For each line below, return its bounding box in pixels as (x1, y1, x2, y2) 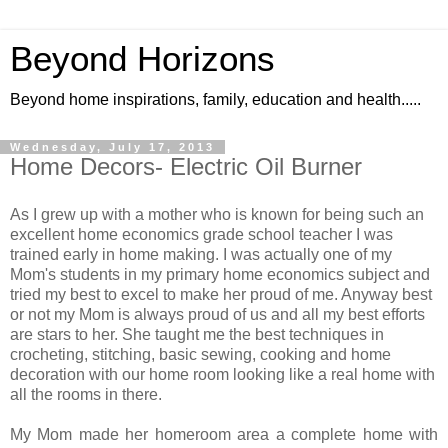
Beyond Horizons (10, 40, 275, 78)
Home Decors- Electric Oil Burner (10, 153, 362, 180)
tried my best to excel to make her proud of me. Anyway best (10, 285, 432, 303)
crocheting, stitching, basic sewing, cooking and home (10, 345, 391, 363)
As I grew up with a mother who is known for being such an (10, 205, 424, 223)
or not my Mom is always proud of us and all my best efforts (10, 305, 425, 323)
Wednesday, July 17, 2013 (10, 141, 215, 153)
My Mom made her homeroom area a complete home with (10, 425, 438, 443)
